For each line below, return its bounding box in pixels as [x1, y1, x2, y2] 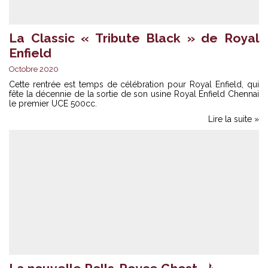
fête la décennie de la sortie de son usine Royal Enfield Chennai [9, 89, 259, 99]
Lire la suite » [208, 114, 259, 124]
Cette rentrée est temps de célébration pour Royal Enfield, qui [9, 80, 259, 90]
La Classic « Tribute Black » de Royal [9, 31, 259, 46]
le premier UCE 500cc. [9, 99, 97, 109]
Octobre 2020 [9, 65, 59, 74]
